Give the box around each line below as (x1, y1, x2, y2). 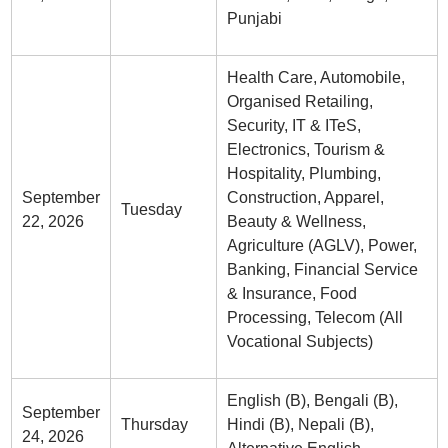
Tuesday (120, 201, 182, 218)
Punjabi (226, 10, 282, 27)
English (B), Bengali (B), (226, 392, 398, 409)
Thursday (120, 416, 188, 433)
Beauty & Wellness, (226, 213, 366, 230)
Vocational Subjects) (226, 333, 373, 350)
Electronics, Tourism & (226, 141, 385, 158)
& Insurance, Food (226, 285, 357, 302)
